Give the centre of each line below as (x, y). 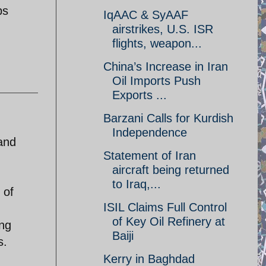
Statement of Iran (150, 156)
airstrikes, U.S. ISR (163, 29)
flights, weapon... (157, 43)
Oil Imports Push (156, 81)
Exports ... (140, 95)
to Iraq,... (137, 184)
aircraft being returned (171, 170)
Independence (150, 132)
